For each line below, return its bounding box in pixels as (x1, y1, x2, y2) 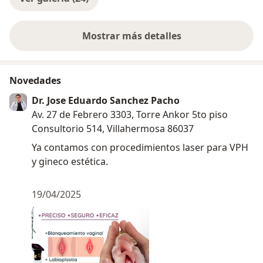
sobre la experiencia (130, 35, 224, 49)
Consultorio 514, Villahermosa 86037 (32, 122, 194, 135)
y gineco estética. (32, 154, 108, 168)
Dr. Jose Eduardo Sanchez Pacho (32, 93, 180, 107)
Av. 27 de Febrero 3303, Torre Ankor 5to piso (32, 107, 228, 121)
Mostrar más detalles (82, 29, 181, 42)
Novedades (9, 73, 61, 87)
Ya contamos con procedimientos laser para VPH (32, 140, 248, 154)
